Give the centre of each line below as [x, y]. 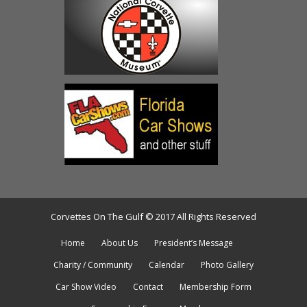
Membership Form [216, 287]
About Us [119, 243]
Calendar [167, 265]
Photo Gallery [227, 265]
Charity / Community [93, 265]
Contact [148, 287]
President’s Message [193, 243]
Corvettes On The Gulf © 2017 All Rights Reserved [153, 217]
